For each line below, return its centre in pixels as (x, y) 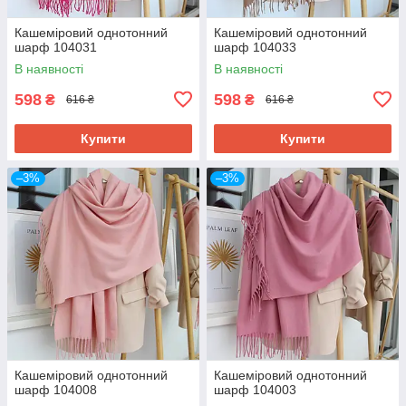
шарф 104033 (255, 47)
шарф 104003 (255, 389)
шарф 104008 (56, 389)
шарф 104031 (56, 47)
